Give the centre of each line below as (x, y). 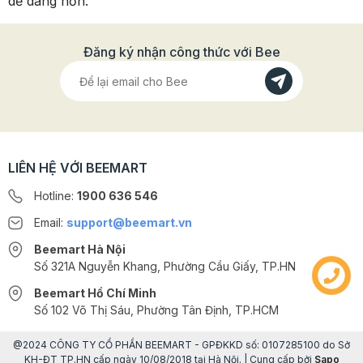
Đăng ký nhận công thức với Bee (181, 52)
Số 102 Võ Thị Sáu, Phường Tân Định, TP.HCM (156, 310)
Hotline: (56, 196)
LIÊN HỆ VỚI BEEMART (78, 168)
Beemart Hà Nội (80, 249)
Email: (50, 222)
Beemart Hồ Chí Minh (95, 293)
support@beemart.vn (129, 222)
